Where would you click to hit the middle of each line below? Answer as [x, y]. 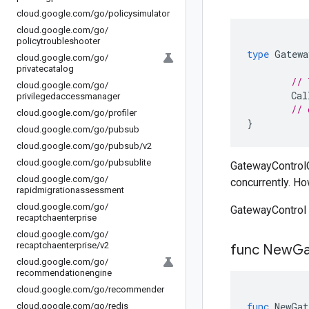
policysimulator [139, 13]
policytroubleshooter [58, 41]
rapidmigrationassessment [70, 190]
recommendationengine [64, 273]
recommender [136, 289]
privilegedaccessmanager [68, 96]
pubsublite [130, 162]
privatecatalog [45, 69]
